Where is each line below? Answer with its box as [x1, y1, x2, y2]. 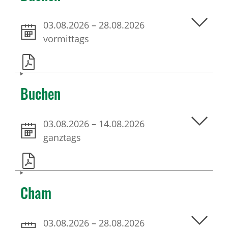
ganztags [43, 131, 81, 144]
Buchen [20, 83, 61, 104]
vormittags [43, 32, 89, 45]
